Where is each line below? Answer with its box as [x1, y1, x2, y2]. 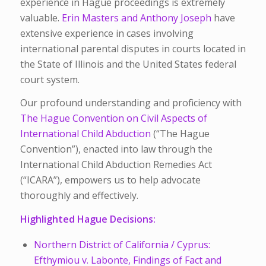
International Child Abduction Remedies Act [20, 158, 212, 172]
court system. [20, 72, 82, 86]
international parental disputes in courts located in [20, 42, 246, 55]
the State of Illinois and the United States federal [20, 57, 236, 71]
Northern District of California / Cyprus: [33, 237, 210, 251]
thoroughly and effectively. [20, 189, 141, 202]
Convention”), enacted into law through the [20, 142, 213, 156]
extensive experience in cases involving [20, 26, 194, 40]
